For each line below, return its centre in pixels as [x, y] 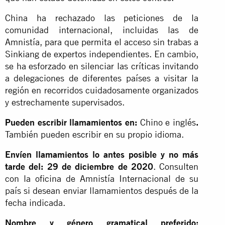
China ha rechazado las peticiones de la [102, 18]
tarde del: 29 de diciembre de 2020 [79, 166]
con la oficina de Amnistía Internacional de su [102, 178]
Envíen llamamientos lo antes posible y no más [102, 154]
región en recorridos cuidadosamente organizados [102, 90]
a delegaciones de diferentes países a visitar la [102, 78]
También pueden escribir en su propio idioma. [94, 134]
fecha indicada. [35, 202]
